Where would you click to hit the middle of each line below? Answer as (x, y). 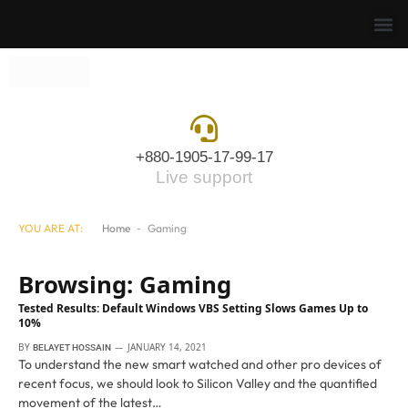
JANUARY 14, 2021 (167, 347)
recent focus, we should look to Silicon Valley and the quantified (198, 384)
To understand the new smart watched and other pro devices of (200, 365)
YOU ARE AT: (51, 229)
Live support (204, 178)
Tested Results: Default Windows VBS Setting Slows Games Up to (193, 309)
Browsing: (79, 285)
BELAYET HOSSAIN (72, 348)
